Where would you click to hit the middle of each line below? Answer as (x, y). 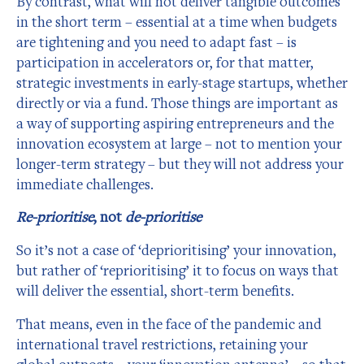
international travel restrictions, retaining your (162, 344)
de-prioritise (163, 217)
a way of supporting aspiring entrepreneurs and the (175, 123)
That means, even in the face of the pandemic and (169, 323)
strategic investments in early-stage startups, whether (182, 82)
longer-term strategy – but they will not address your (180, 163)
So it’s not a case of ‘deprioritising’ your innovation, (176, 249)
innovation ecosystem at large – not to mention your (179, 143)
